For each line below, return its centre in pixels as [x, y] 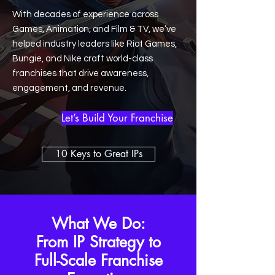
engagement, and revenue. [69, 88]
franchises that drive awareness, [80, 73]
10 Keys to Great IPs [99, 154]
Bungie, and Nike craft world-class [83, 59]
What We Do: [98, 223]
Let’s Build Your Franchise [117, 118]
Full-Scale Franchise [98, 260]
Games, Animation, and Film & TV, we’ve [94, 29]
